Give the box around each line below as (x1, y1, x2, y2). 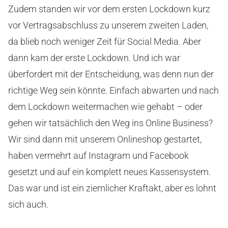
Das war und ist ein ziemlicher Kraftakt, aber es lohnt (8, 182, 216, 193)
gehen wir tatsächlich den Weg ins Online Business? (8, 117, 213, 128)
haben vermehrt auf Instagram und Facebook (8, 150, 189, 161)
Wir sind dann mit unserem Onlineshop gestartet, (8, 133, 202, 145)
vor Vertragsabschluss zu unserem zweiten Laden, (8, 19, 208, 31)
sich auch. (8, 198, 48, 210)
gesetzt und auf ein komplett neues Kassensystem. (8, 166, 211, 177)
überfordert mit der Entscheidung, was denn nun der (8, 68, 214, 79)
